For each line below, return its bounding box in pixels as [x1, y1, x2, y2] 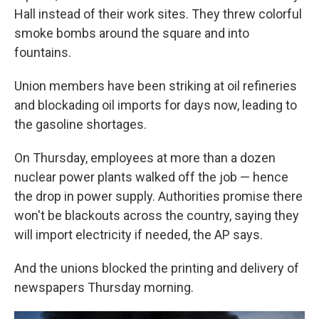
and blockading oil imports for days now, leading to [14, 98, 297, 113]
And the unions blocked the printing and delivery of [14, 261, 299, 276]
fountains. [14, 45, 71, 61]
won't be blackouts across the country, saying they [14, 208, 299, 224]
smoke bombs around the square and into [14, 26, 249, 41]
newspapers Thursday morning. [14, 280, 194, 296]
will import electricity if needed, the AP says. [14, 227, 263, 243]
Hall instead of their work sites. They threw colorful [14, 6, 302, 22]
